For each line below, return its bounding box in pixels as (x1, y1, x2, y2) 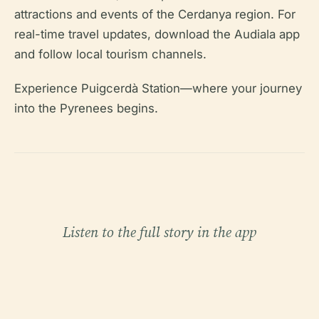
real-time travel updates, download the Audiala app (14, 27, 300, 42)
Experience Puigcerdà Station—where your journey (14, 81, 302, 96)
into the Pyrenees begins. (14, 101, 158, 116)
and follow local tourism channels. (14, 47, 206, 62)
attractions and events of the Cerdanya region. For (14, 7, 296, 22)
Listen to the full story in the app (63, 222, 256, 243)
